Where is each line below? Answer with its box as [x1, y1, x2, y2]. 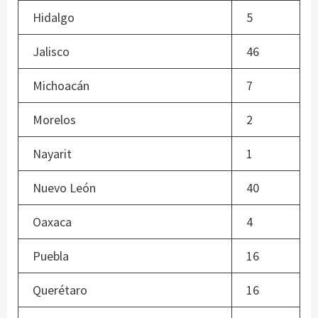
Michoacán [33, 77, 89, 94]
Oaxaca [33, 214, 72, 231]
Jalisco [33, 43, 70, 60]
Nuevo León [33, 180, 96, 197]
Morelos [33, 111, 76, 128]
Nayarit [33, 146, 72, 163]
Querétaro [33, 282, 87, 299]
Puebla [33, 248, 69, 265]
